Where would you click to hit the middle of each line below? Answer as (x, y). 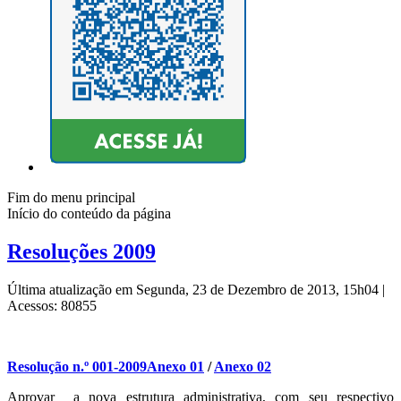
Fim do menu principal (71, 198)
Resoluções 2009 (81, 252)
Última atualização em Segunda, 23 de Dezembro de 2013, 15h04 (195, 290)
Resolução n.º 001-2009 (77, 367)
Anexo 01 (175, 367)
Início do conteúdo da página (89, 214)
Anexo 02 (243, 367)
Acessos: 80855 (52, 306)
